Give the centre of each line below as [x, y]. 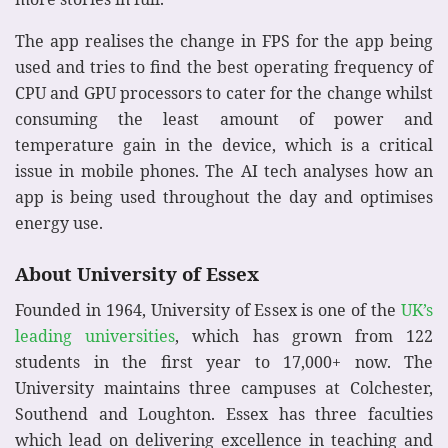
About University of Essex [137, 274]
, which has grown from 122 [304, 336]
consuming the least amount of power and [224, 118]
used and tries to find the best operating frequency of [224, 66]
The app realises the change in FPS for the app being [224, 40]
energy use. [59, 222]
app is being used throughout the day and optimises [224, 196]
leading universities [95, 336]
